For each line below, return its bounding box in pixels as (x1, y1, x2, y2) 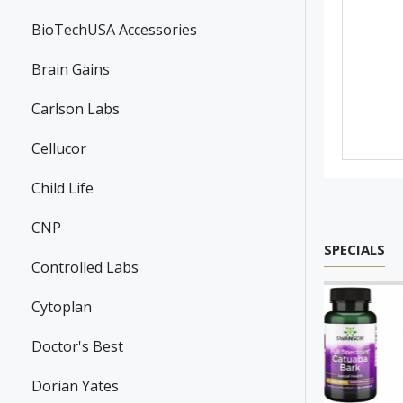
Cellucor (31, 139, 86, 159)
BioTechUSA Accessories (31, 20, 197, 40)
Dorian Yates (31, 376, 119, 397)
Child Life (31, 178, 94, 199)
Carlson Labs (31, 99, 120, 120)
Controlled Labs (31, 257, 139, 278)
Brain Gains (31, 59, 110, 80)
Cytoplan (31, 297, 92, 318)
